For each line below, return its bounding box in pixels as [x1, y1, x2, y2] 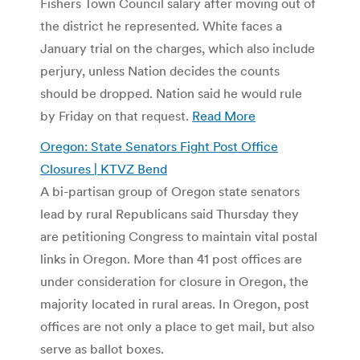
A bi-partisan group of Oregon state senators [40, 182, 300, 199]
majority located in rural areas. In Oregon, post [40, 295, 309, 312]
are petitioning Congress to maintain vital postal [40, 227, 317, 244]
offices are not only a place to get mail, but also [40, 317, 314, 334]
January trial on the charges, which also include [40, 39, 315, 56]
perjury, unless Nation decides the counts [40, 62, 280, 79]
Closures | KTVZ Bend [40, 160, 167, 177]
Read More [192, 107, 256, 124]
